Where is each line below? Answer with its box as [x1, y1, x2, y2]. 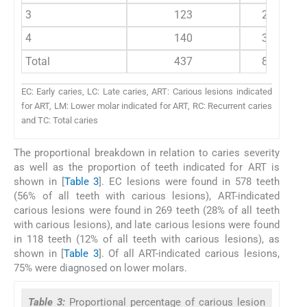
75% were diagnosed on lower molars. [14, 262, 187, 275]
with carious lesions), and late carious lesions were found [14, 219, 280, 232]
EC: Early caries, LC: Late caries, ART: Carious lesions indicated [21, 86, 272, 97]
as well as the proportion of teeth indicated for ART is [14, 161, 280, 174]
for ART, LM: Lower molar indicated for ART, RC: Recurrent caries [21, 100, 272, 111]
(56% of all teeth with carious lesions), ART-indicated [14, 190, 280, 203]
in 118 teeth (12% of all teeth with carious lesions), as [14, 233, 280, 246]
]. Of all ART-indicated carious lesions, [98, 247, 280, 260]
